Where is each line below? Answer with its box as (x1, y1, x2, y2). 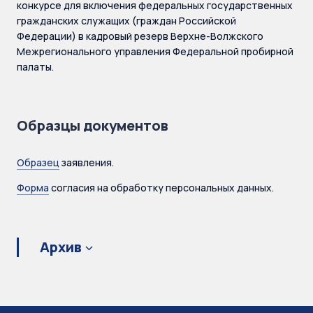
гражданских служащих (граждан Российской (17, 14, 236, 27)
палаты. (17, 60, 54, 73)
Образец (17, 156, 59, 169)
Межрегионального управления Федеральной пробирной (17, 45, 293, 58)
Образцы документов (17, 116, 168, 135)
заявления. (59, 156, 114, 169)
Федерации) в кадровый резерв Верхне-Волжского (17, 29, 263, 43)
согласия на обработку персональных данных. (49, 181, 274, 194)
